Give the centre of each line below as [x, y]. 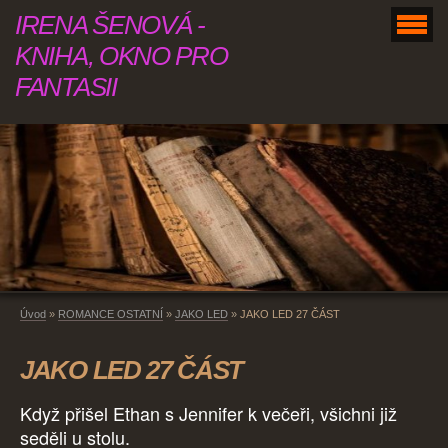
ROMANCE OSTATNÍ [110, 314]
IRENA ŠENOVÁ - [110, 25]
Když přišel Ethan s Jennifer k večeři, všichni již [208, 413]
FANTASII [66, 87]
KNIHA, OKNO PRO [121, 56]
